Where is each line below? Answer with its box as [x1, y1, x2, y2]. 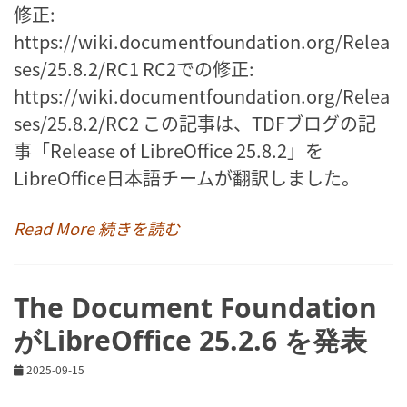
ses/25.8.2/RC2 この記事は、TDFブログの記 [14, 109, 376, 136]
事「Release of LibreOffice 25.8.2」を [14, 136, 323, 164]
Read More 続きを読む [14, 215, 180, 240]
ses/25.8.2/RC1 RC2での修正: [14, 55, 254, 82]
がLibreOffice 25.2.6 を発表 [14, 321, 367, 359]
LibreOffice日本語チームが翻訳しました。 [14, 164, 360, 191]
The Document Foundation [14, 288, 377, 326]
